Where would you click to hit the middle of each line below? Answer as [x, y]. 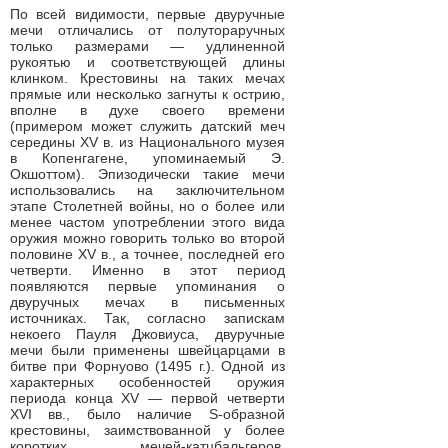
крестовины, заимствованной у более [147, 430]
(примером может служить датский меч [147, 126]
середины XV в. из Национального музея [147, 142]
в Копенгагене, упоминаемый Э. [147, 158]
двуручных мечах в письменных [147, 302]
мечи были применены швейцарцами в [147, 350]
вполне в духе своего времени [147, 110]
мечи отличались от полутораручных [147, 30]
